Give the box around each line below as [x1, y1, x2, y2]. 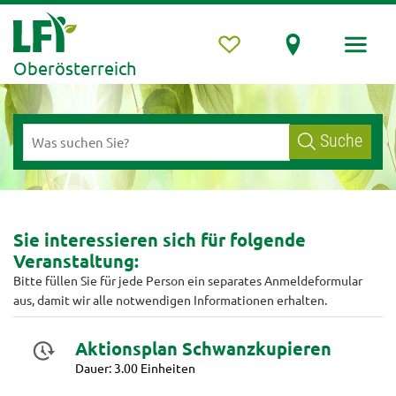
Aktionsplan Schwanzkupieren [74, 337, 331, 361]
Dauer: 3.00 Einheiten [74, 360, 195, 377]
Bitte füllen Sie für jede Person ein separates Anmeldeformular [13, 271, 362, 288]
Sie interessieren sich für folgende [13, 228, 306, 252]
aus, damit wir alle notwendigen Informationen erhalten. [13, 291, 327, 308]
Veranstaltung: [13, 249, 139, 273]
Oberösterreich [13, 57, 136, 79]
